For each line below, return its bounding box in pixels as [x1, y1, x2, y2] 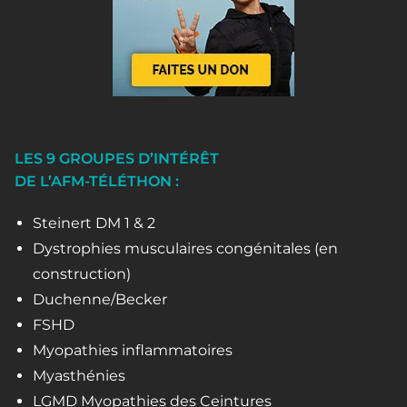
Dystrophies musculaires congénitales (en [33, 240, 338, 258]
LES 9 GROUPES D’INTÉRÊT [15, 150, 219, 168]
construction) [33, 265, 131, 283]
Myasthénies [33, 367, 125, 385]
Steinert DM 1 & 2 [33, 214, 155, 233]
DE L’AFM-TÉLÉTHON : [15, 173, 179, 191]
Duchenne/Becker [33, 291, 167, 309]
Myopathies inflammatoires [33, 342, 233, 360]
